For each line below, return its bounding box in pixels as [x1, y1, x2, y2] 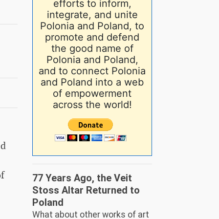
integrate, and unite [46, 8, 138, 21]
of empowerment [53, 87, 131, 99]
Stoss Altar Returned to [32, 184, 140, 196]
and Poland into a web [41, 76, 144, 88]
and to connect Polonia [39, 65, 146, 77]
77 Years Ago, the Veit [32, 172, 132, 184]
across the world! [52, 98, 132, 110]
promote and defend [45, 31, 139, 43]
